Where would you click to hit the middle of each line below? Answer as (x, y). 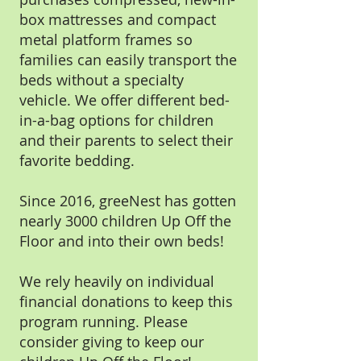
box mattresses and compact (118, 19)
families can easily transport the (128, 60)
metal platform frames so (106, 39)
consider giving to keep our (112, 342)
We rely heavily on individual (117, 281)
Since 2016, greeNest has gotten (128, 201)
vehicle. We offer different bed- (124, 100)
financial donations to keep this (126, 301)
